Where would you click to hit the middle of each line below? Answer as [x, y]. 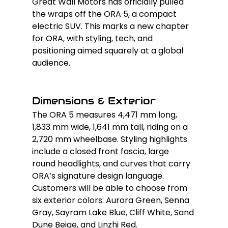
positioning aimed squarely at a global [108, 50]
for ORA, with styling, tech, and [93, 38]
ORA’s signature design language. [99, 176]
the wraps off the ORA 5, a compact [105, 14]
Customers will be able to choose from [110, 188]
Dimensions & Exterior [94, 101]
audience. [51, 63]
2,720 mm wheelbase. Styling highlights [110, 139]
